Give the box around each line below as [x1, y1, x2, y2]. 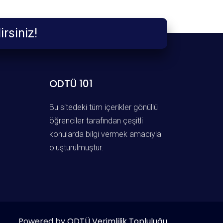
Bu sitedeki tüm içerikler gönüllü [49, 103, 158, 112]
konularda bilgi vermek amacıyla [49, 129, 161, 139]
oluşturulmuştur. [49, 143, 106, 153]
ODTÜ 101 [49, 77, 93, 91]
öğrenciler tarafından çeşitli [49, 116, 143, 126]
